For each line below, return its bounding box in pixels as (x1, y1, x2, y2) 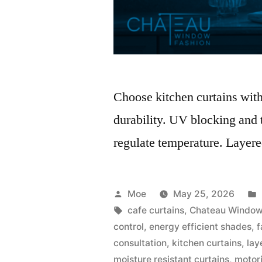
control (113, 220, 144, 232)
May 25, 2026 (173, 188, 235, 199)
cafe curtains (127, 204, 185, 216)
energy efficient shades (149, 220, 252, 232)
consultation (113, 237, 167, 249)
